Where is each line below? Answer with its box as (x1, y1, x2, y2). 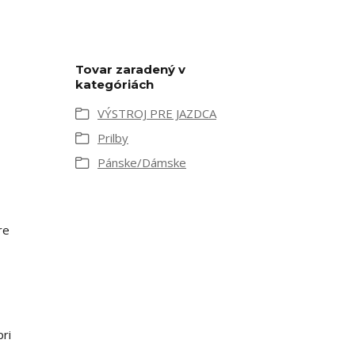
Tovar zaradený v (75, 62, 185, 77)
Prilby (97, 130, 128, 146)
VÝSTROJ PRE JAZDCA (97, 105, 216, 121)
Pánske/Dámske (97, 155, 186, 170)
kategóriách (75, 77, 154, 92)
